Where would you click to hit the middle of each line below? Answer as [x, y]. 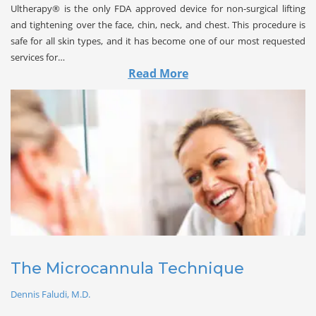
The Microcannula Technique [127, 268]
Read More [158, 74]
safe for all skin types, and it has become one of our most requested [158, 41]
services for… [38, 57]
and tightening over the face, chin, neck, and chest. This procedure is [158, 25]
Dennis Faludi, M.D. [50, 294]
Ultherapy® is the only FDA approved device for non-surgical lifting [158, 9]
